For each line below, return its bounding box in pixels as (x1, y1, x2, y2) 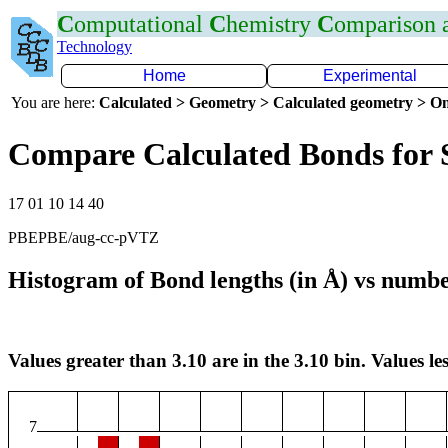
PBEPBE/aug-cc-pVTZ (8, 228, 159, 246)
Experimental (323, 67, 417, 84)
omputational (74, 11, 209, 37)
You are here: (11, 94, 99, 111)
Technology (57, 38, 132, 55)
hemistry (226, 11, 317, 37)
